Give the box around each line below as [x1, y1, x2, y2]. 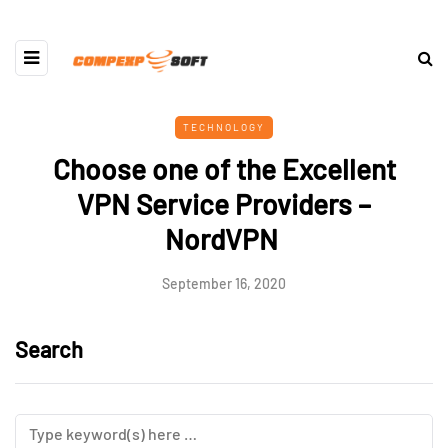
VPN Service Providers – [77, 187, 371, 221]
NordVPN [164, 222, 284, 256]
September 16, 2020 [162, 275, 286, 292]
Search [15, 336, 83, 362]
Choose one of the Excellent [52, 152, 396, 186]
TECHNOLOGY [183, 121, 265, 133]
